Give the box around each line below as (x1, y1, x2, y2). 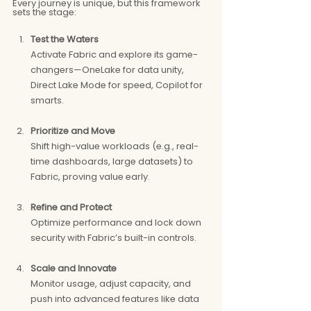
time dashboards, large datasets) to (31, 154, 195, 168)
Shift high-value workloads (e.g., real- (31, 139, 199, 153)
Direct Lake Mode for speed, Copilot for (31, 78, 205, 92)
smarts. (31, 93, 64, 107)
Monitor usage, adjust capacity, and (31, 276, 193, 290)
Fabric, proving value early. (31, 169, 150, 183)
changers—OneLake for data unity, (31, 62, 186, 76)
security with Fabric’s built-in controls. (31, 230, 196, 244)
